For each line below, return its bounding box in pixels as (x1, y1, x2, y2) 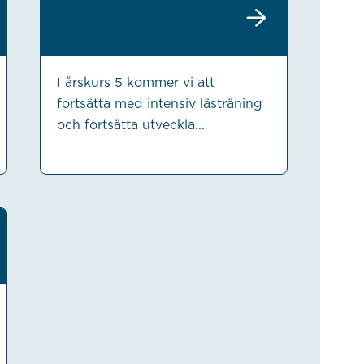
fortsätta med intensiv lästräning (56, 96, 262, 112)
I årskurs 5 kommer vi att (56, 75, 214, 91)
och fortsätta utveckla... (56, 117, 205, 133)
